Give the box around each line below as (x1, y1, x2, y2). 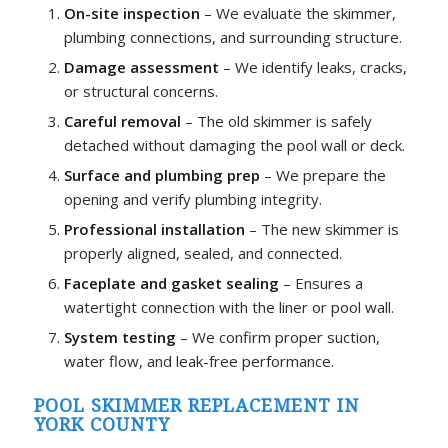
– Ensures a (278, 273, 363, 294)
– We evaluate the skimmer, (199, 3, 396, 24)
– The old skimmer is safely (180, 111, 372, 132)
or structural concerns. (63, 81, 218, 102)
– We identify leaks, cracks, (218, 57, 407, 78)
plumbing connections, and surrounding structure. (63, 27, 402, 48)
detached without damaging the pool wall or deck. (63, 135, 405, 156)
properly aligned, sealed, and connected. (63, 243, 342, 264)
